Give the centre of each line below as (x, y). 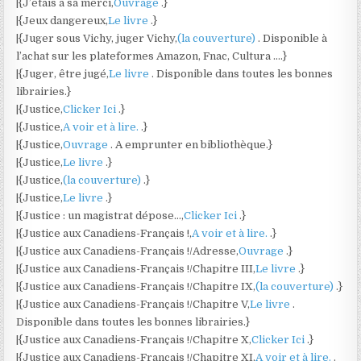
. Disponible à (293, 38)
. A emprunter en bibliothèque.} (192, 145)
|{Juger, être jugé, (63, 74)
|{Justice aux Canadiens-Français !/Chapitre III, (136, 269)
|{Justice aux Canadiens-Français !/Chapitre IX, (136, 286)
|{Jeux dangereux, (62, 21)
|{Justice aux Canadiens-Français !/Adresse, (128, 251)
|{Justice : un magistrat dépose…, (100, 216)
